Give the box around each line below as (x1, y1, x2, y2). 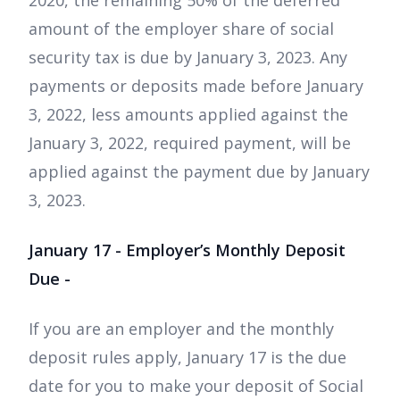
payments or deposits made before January (29, 75, 363, 97)
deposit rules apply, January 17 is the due (29, 346, 346, 369)
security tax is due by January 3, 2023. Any (29, 46, 347, 69)
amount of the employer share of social (29, 18, 334, 40)
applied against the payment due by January (29, 161, 370, 183)
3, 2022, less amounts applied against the (29, 104, 348, 126)
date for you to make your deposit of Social (29, 375, 363, 397)
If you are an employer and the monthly (29, 318, 334, 340)
